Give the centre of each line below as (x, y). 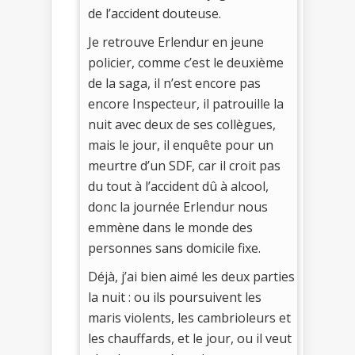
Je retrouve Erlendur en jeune (176, 42)
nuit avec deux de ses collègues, (182, 125)
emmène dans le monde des (170, 228)
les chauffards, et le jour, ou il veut (190, 339)
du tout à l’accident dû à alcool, (178, 187)
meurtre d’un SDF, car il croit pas (184, 166)
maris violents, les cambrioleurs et (189, 318)
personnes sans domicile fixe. (174, 248)
